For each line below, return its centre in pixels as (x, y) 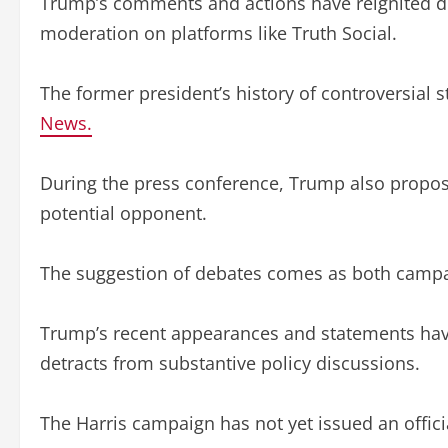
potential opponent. (123, 212)
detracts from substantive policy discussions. (230, 362)
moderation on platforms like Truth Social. (218, 32)
